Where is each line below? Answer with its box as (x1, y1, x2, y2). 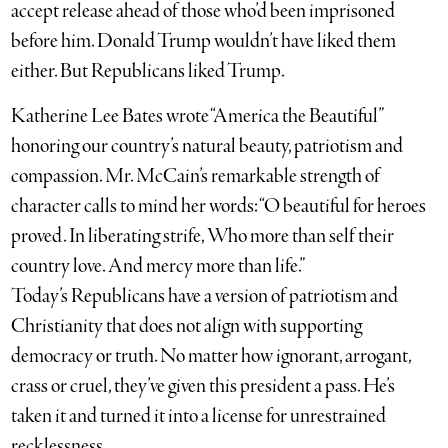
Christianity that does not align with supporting (11, 312, 363, 340)
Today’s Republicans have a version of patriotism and (11, 282, 399, 310)
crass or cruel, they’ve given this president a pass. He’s (11, 372, 396, 400)
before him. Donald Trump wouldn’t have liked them (11, 27, 397, 55)
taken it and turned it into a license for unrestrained (11, 402, 387, 430)
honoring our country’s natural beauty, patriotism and (11, 132, 404, 160)
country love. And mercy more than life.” (11, 252, 306, 280)
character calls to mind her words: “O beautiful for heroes (11, 192, 427, 220)
